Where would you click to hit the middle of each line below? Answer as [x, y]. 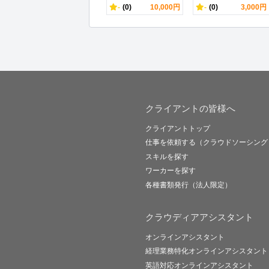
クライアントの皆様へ [190, 108]
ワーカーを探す [171, 171]
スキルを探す [167, 156]
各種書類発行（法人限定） [189, 185]
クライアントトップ [178, 128]
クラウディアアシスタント [199, 217]
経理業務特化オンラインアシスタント [207, 251]
